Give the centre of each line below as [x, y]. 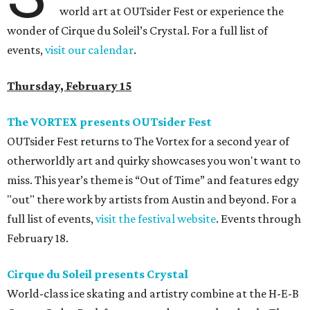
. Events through [258, 219]
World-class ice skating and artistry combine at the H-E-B [153, 294]
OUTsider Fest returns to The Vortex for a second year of [148, 142]
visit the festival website [156, 219]
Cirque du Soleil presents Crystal [98, 274]
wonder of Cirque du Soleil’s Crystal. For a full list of [137, 31]
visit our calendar [89, 50]
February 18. [38, 238]
